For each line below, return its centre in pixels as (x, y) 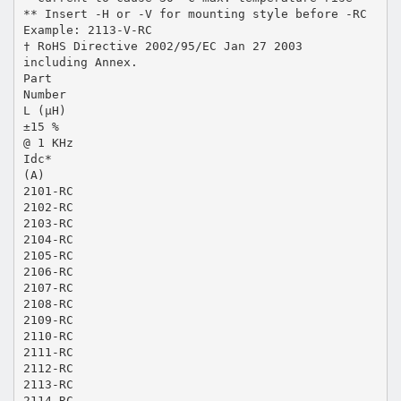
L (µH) (44, 110)
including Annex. (80, 62)
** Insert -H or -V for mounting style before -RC (195, 13)
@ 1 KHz (48, 142)
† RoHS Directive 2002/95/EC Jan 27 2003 (162, 46)
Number (44, 94)
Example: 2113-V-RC (87, 30)
